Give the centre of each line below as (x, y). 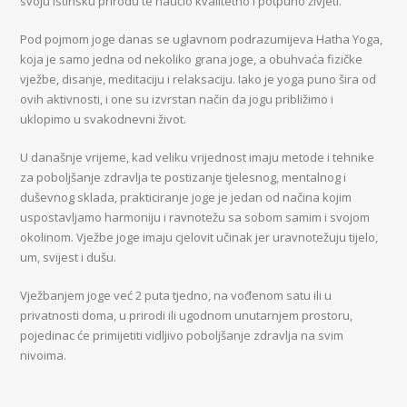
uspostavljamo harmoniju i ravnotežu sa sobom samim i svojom (195, 217)
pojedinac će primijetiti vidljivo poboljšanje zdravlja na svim (182, 335)
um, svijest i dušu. (69, 257)
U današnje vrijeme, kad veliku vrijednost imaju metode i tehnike (198, 157)
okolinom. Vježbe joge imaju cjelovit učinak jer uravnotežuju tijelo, (199, 237)
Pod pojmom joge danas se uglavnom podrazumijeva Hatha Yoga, (202, 39)
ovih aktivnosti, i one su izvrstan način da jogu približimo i (177, 99)
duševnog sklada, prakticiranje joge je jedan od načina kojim (186, 197)
